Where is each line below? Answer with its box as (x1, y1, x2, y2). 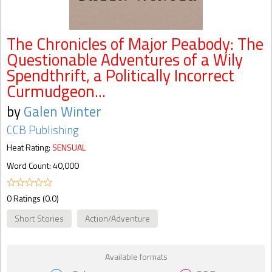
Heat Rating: (7, 141, 52, 154)
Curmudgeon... (7, 79, 106, 103)
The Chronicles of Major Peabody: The (7, 32, 263, 56)
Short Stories (15, 212, 64, 225)
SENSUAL (52, 141, 86, 154)
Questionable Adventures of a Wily (7, 47, 243, 72)
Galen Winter (24, 101, 101, 122)
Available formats (104, 250, 168, 263)
